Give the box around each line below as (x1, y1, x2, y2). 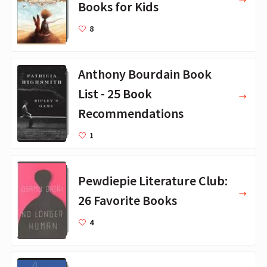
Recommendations (78, 104, 184, 122)
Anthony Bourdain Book (78, 65, 212, 82)
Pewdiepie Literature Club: (78, 172, 228, 189)
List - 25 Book (78, 85, 152, 102)
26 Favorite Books (78, 191, 177, 209)
